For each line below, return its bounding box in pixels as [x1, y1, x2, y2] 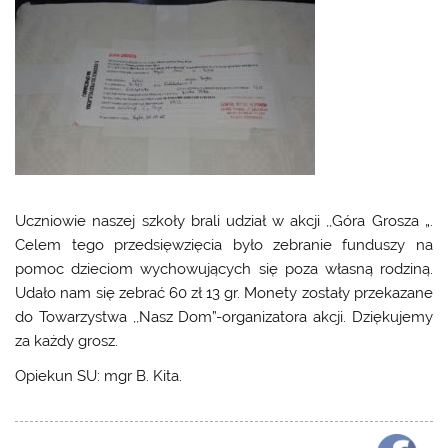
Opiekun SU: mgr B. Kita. [15, 367, 183, 386]
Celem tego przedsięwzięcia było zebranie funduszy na [15, 235, 433, 254]
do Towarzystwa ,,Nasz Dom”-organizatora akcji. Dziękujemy [15, 307, 433, 326]
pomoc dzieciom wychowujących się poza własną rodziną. [15, 259, 433, 278]
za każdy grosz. [15, 331, 119, 350]
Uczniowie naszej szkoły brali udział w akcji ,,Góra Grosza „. [15, 211, 433, 230]
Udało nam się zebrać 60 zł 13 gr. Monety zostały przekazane [15, 283, 433, 302]
